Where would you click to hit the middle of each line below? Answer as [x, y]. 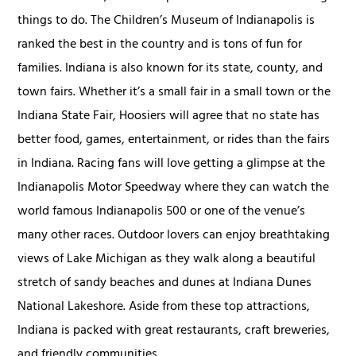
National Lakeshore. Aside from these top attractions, [164, 307]
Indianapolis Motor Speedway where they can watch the [174, 188]
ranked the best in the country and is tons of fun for [160, 45]
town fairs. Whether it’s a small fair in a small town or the [174, 93]
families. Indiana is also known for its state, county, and [170, 69]
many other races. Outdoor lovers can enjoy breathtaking [174, 236]
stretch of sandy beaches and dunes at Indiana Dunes [165, 283]
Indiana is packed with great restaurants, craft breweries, [174, 331]
